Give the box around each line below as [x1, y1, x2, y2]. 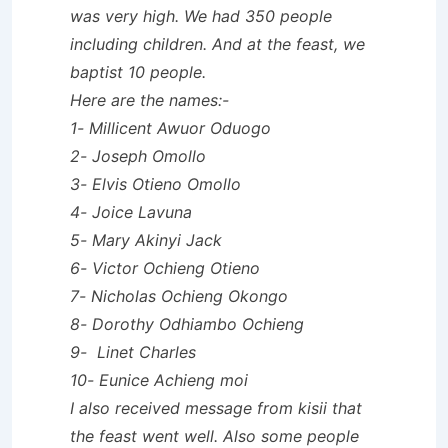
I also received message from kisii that [70, 397, 362, 418]
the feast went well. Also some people [70, 425, 359, 446]
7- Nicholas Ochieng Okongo [70, 285, 288, 306]
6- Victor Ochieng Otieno [70, 257, 260, 278]
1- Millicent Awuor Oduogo [70, 117, 271, 138]
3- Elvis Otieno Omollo [70, 173, 241, 194]
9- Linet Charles [70, 341, 196, 362]
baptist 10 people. [70, 61, 206, 82]
